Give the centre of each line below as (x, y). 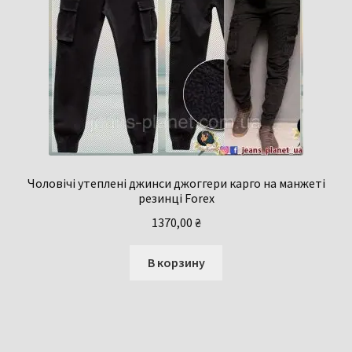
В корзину (176, 262)
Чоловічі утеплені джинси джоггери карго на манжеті (176, 183)
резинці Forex (176, 198)
